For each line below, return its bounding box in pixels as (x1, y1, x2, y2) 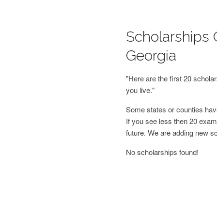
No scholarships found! (125, 147, 199, 157)
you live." (125, 85, 155, 95)
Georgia (125, 47, 176, 64)
